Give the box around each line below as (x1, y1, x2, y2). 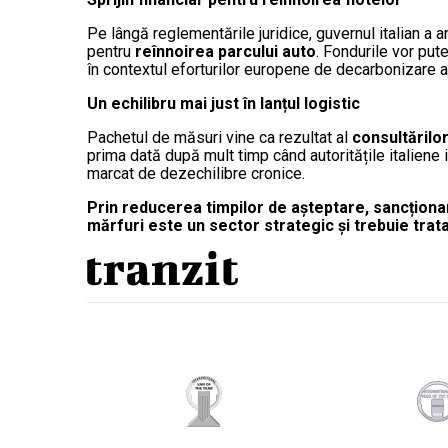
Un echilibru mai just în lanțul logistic (87, 94, 360, 114)
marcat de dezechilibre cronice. (87, 164, 305, 184)
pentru (87, 42, 135, 62)
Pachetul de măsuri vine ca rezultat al (87, 128, 352, 148)
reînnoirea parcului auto (135, 42, 316, 62)
